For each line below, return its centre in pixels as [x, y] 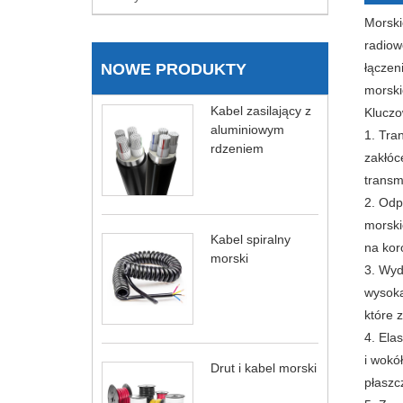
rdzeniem [237, 149]
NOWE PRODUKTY [174, 70]
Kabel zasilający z [261, 111]
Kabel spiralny [251, 240]
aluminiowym [247, 130]
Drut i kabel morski [264, 368]
